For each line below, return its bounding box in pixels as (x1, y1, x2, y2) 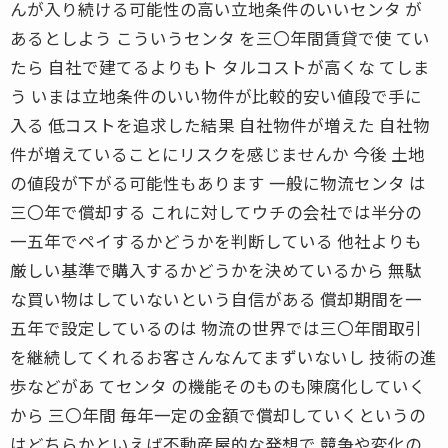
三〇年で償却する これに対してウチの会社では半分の (10, 199, 422, 224)
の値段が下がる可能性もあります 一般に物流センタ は (10, 170, 426, 195)
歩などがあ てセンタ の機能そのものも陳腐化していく (10, 373, 426, 398)
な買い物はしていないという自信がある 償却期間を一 (10, 286, 422, 311)
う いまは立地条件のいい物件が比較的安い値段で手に (10, 83, 422, 108)
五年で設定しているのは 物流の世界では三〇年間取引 (10, 315, 422, 340)
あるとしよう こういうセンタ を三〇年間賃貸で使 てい (10, 25, 430, 50)
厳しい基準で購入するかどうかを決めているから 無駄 (10, 257, 422, 282)
